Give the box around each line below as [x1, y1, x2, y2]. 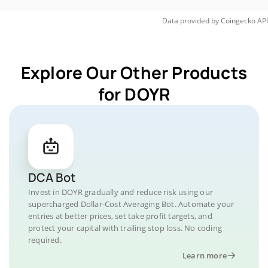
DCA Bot [28, 169, 75, 185]
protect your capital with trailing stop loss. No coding [28, 223, 223, 233]
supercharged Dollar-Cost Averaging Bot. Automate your [28, 199, 234, 209]
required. [28, 234, 62, 245]
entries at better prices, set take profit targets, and [28, 211, 212, 221]
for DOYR [98, 83, 170, 105]
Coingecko [221, 16, 255, 26]
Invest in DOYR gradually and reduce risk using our [28, 187, 214, 197]
